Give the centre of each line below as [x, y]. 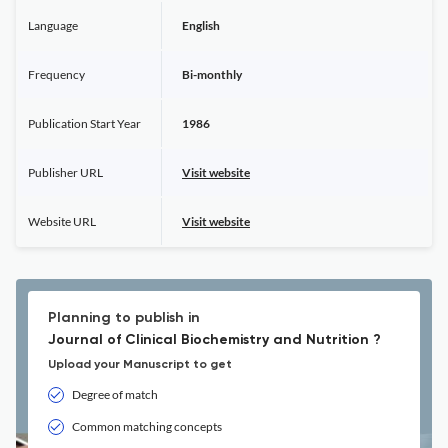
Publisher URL [65, 172]
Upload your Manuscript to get [140, 365]
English [201, 25]
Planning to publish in [124, 318]
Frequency [56, 74]
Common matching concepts [147, 426]
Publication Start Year [84, 123]
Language [53, 25]
